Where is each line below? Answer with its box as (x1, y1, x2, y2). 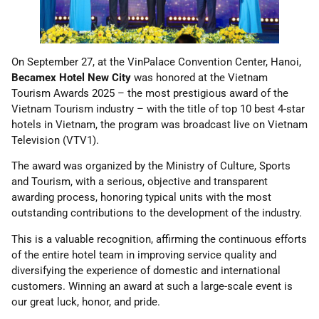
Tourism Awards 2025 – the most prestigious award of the (11, 86, 288, 100)
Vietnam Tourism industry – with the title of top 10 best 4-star (11, 102, 305, 115)
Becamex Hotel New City (11, 70, 131, 84)
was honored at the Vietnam (131, 70, 268, 84)
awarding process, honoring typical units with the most (11, 191, 271, 204)
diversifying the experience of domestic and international (11, 263, 281, 277)
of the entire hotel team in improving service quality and (11, 248, 276, 261)
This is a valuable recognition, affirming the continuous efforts (11, 232, 307, 246)
